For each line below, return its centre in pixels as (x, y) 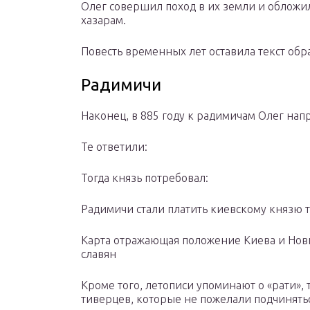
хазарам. (103, 20)
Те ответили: (114, 147)
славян (99, 254)
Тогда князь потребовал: (145, 178)
